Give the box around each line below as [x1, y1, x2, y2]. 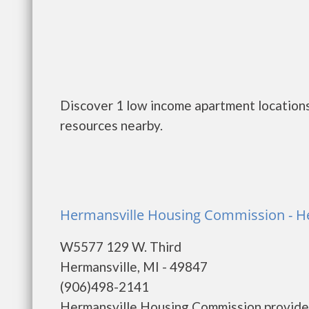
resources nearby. [60, 117, 163, 133]
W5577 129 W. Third [60, 239, 181, 255]
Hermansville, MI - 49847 [60, 259, 208, 275]
